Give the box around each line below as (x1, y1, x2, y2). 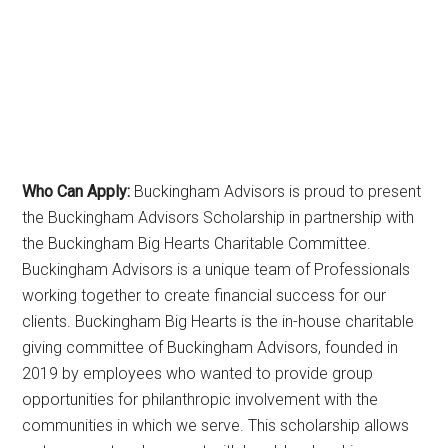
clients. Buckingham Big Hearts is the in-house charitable (22, 311, 415, 331)
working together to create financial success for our (22, 285, 387, 305)
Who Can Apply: (22, 181, 131, 201)
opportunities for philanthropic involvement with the (22, 389, 379, 409)
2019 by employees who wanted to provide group (22, 363, 374, 383)
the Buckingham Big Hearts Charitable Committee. (22, 233, 372, 253)
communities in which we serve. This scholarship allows (22, 415, 410, 435)
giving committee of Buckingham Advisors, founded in (22, 337, 399, 357)
